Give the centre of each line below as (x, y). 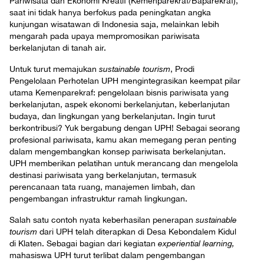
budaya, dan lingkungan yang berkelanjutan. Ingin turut (112, 116)
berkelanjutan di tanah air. (58, 48)
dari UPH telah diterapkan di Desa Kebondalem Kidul (138, 232)
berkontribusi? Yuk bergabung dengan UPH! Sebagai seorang (125, 128)
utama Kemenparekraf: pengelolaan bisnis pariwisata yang (119, 93)
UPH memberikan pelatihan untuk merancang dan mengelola (124, 164)
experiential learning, (196, 244)
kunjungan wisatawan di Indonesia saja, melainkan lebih (114, 24)
